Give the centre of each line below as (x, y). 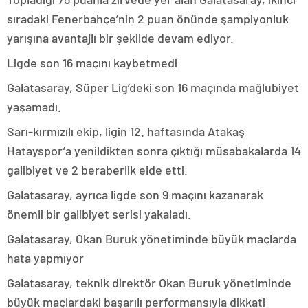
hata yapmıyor (45, 258)
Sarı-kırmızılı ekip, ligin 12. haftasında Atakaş (126, 132)
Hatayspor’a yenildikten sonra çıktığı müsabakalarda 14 (154, 151)
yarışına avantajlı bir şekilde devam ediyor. (120, 38)
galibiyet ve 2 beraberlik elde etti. (97, 170)
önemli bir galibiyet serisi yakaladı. (99, 214)
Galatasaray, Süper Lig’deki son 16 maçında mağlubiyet (153, 88)
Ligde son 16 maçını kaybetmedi (92, 63)
